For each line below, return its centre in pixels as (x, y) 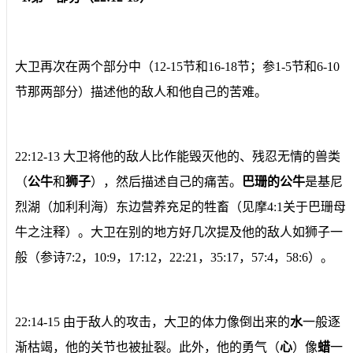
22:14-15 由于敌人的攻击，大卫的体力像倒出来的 (152, 321)
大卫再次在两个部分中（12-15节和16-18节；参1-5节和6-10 (177, 66)
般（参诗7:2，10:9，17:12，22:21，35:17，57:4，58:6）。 (174, 257)
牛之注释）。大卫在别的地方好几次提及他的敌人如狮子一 (179, 232)
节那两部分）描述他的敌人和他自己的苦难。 (141, 91)
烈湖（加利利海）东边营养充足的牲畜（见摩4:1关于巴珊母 (180, 206)
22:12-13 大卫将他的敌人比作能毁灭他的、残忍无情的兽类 (178, 156)
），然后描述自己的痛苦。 (166, 181)
